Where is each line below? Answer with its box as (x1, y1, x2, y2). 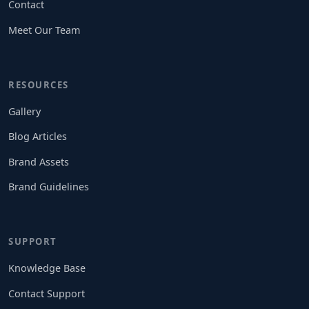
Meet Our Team (8, 23, 80, 37)
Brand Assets (8, 154, 69, 168)
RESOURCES (8, 78, 69, 91)
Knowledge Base (8, 261, 86, 275)
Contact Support (8, 286, 85, 300)
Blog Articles (8, 130, 67, 143)
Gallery (8, 104, 41, 118)
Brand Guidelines (8, 180, 89, 194)
